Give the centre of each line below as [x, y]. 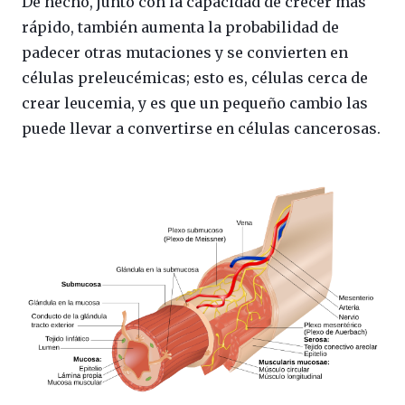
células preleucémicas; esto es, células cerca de [195, 78]
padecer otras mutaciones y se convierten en [185, 52]
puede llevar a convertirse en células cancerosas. [201, 128]
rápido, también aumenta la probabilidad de [180, 27]
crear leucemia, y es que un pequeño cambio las [195, 103]
